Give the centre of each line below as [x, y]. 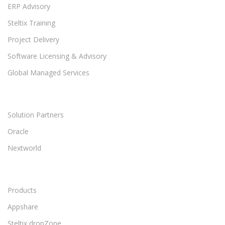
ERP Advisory [29, 7]
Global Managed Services [48, 73]
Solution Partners [36, 115]
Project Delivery [33, 40]
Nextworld [24, 148]
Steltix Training [31, 23]
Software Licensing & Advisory [57, 56]
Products [22, 190]
